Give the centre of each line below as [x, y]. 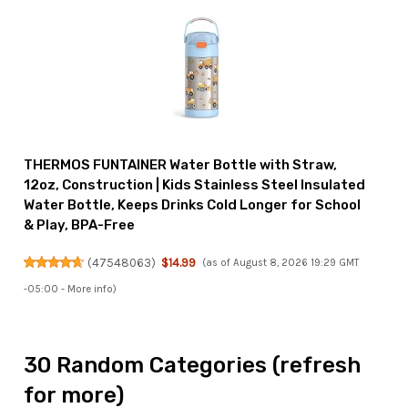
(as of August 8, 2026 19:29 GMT [280, 262]
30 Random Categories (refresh [193, 366]
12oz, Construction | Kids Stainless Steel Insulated [195, 184]
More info [91, 289]
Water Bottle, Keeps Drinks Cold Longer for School [193, 204]
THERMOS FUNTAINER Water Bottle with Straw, [181, 164]
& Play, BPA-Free [80, 224]
